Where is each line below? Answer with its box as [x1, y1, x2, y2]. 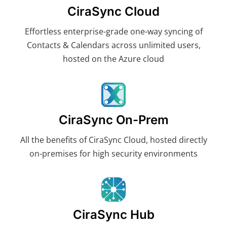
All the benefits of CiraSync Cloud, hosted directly [20, 134, 207, 145]
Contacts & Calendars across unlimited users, [26, 39, 201, 51]
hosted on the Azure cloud [63, 53, 164, 64]
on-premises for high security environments [29, 147, 198, 159]
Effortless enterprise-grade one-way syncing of [24, 25, 203, 37]
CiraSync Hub [72, 207, 155, 222]
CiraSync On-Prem [58, 112, 169, 127]
